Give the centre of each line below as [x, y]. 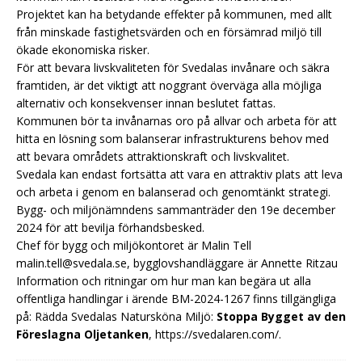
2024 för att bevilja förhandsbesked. [110, 227]
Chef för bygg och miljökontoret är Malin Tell [134, 245]
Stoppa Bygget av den [281, 316]
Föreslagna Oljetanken [82, 334]
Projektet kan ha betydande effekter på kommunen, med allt [174, 14]
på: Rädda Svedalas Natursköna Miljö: [116, 316]
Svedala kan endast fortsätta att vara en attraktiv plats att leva [179, 174]
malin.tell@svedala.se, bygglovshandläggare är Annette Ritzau [177, 263]
